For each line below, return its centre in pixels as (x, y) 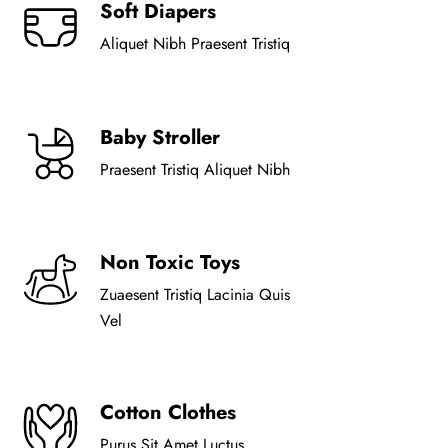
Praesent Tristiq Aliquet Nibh (195, 169)
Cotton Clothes (168, 412)
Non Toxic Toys (170, 262)
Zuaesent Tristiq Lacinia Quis (195, 294)
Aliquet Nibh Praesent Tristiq (195, 43)
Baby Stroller (160, 137)
